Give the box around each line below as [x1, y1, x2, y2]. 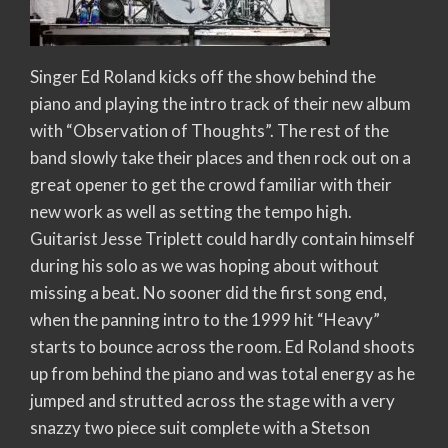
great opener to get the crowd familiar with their [30, 173, 392, 195]
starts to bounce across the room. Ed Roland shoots [30, 335, 415, 357]
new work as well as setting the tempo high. [30, 200, 352, 222]
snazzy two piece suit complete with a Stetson [30, 416, 370, 438]
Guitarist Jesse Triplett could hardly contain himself [30, 227, 415, 249]
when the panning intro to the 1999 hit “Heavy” [30, 308, 380, 330]
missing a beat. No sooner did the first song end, [30, 281, 387, 303]
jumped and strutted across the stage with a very [30, 389, 395, 411]
